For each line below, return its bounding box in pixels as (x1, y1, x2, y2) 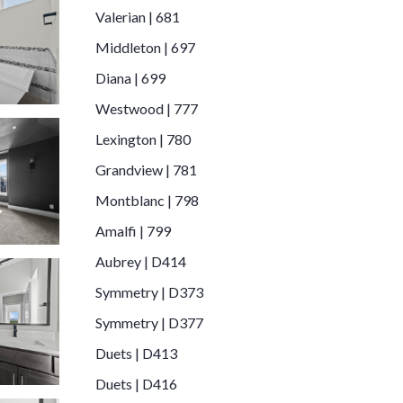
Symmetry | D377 (95, 313, 203, 331)
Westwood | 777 (95, 99, 198, 117)
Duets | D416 (95, 374, 177, 392)
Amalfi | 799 (95, 221, 171, 239)
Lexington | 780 (95, 130, 191, 148)
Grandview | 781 (95, 160, 197, 178)
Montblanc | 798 (95, 191, 199, 209)
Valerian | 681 (95, 7, 180, 25)
